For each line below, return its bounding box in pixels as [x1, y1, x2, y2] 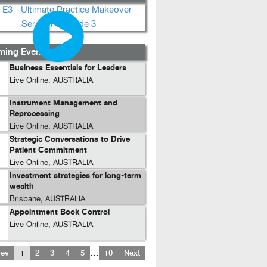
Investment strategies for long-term [9, 172, 141, 180]
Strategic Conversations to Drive [9, 135, 130, 144]
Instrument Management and [9, 99, 117, 107]
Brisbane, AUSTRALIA [9, 194, 85, 204]
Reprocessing [9, 110, 60, 118]
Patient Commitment [9, 146, 87, 154]
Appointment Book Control [9, 208, 110, 216]
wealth [9, 182, 34, 191]
